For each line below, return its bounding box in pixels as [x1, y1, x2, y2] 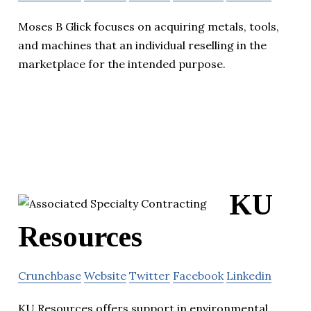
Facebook [173, 268, 224, 283]
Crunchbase [18, 268, 81, 283]
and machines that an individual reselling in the [18, 37, 267, 52]
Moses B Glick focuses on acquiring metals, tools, [18, 19, 279, 33]
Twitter [129, 268, 170, 283]
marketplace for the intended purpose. [18, 56, 226, 71]
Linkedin [226, 268, 271, 283]
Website [84, 268, 126, 283]
